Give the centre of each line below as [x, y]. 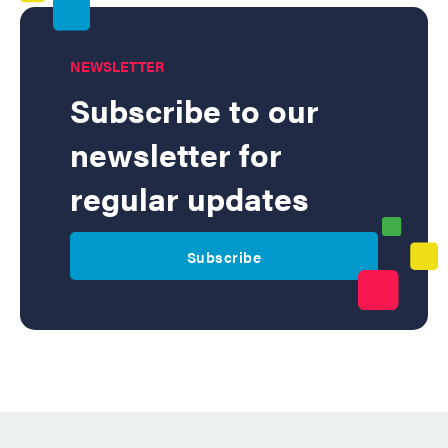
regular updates [189, 198]
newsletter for [176, 154]
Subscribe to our [194, 110]
